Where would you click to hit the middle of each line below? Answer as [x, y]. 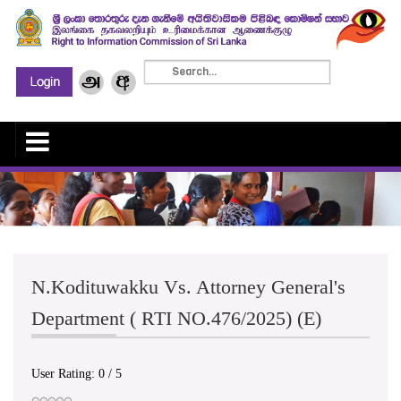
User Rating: [65, 373]
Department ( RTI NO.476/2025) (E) [176, 318]
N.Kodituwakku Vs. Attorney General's [188, 286]
